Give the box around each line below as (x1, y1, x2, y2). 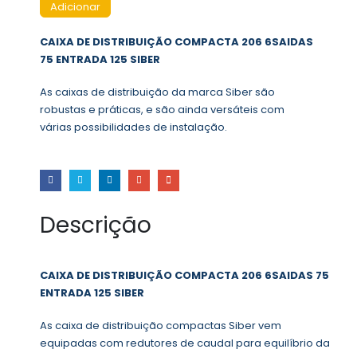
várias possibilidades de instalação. (40, 119, 227, 135)
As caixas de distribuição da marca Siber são (40, 84, 277, 100)
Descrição (40, 210, 151, 241)
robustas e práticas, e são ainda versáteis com (40, 101, 284, 117)
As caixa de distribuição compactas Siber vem (40, 317, 281, 333)
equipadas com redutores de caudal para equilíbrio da (40, 335, 330, 351)
